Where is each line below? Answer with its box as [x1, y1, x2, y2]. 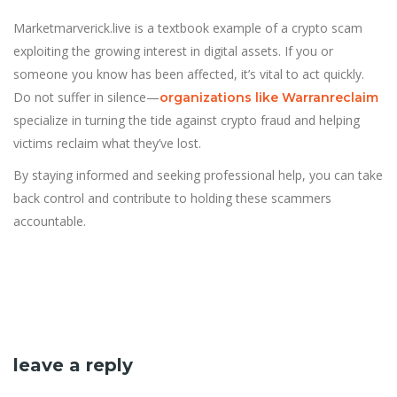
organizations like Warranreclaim [160, 89, 378, 105]
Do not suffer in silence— [13, 88, 160, 105]
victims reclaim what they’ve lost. [13, 134, 201, 152]
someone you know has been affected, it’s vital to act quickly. [13, 65, 364, 82]
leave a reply [13, 354, 133, 376]
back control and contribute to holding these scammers [13, 189, 331, 206]
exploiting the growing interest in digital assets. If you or [13, 42, 333, 59]
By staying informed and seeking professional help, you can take [13, 166, 383, 183]
